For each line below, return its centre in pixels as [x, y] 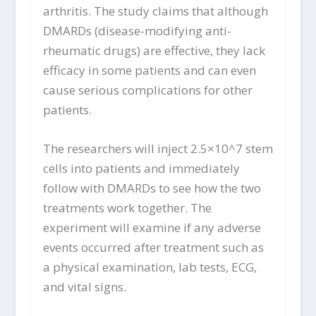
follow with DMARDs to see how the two [152, 188]
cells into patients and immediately [141, 168]
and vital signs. [84, 286]
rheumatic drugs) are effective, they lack [154, 50]
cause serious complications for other [147, 90]
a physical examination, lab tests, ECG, [150, 267]
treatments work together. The [127, 207]
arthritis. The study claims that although [155, 11]
